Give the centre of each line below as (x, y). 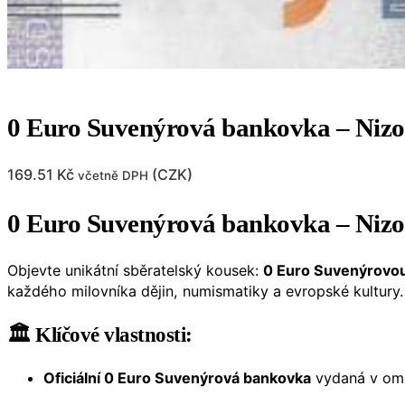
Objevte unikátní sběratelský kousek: (135, 270)
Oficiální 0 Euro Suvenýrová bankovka (177, 377)
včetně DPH (113, 176)
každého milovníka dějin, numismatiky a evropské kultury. (205, 291)
